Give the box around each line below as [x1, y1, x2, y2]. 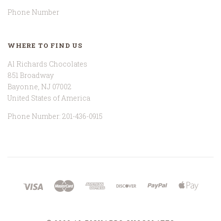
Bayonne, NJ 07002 [7, 81, 72, 91]
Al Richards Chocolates [7, 59, 87, 69]
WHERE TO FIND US [7, 41, 82, 50]
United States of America [7, 93, 90, 103]
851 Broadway [7, 70, 54, 80]
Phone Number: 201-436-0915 [7, 111, 103, 121]
